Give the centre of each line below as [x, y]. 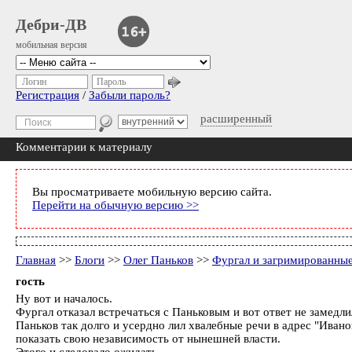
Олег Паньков [158, 260]
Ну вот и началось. [64, 299]
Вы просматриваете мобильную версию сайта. [152, 192]
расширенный [236, 119]
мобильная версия [51, 45]
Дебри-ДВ [51, 24]
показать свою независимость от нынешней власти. [148, 339]
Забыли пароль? [130, 95]
